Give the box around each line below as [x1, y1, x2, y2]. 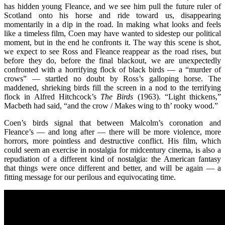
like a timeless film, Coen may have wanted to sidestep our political [4, 29, 221, 38]
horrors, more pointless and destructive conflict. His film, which [4, 136, 221, 145]
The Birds [100, 92, 138, 101]
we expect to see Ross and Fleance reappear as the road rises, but [4, 47, 221, 56]
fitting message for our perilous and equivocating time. [4, 172, 176, 181]
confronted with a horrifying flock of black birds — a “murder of [4, 65, 221, 74]
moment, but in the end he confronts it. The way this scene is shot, [4, 38, 221, 47]
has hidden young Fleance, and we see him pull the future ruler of [4, 2, 221, 11]
